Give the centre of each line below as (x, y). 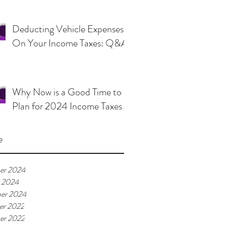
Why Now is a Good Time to (67, 92)
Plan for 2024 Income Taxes (67, 106)
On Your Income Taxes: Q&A (70, 43)
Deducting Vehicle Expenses (68, 29)
